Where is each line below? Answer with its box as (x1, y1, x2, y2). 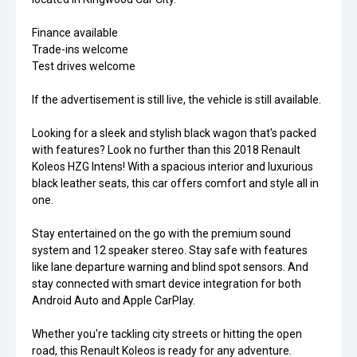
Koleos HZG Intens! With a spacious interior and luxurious (32, 159, 313, 173)
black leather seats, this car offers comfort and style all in (32, 176, 319, 190)
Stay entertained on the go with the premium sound (32, 226, 291, 240)
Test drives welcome (32, 59, 135, 73)
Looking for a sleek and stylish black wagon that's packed (32, 126, 316, 139)
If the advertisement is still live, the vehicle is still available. (32, 92, 321, 106)
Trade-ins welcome (32, 42, 128, 56)
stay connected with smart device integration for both (32, 277, 301, 290)
